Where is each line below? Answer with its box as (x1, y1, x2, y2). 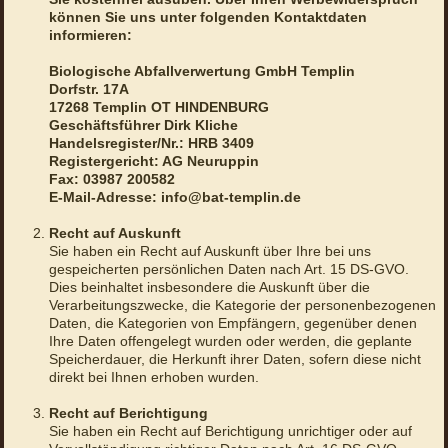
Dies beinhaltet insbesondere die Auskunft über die (48, 279, 370, 296)
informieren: (48, 27, 132, 44)
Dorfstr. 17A (48, 81, 129, 98)
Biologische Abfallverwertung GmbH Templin (48, 63, 355, 80)
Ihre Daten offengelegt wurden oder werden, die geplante (48, 333, 412, 350)
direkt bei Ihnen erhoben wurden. (48, 369, 259, 386)
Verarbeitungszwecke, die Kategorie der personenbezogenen (48, 297, 436, 314)
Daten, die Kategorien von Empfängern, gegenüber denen (48, 315, 417, 332)
